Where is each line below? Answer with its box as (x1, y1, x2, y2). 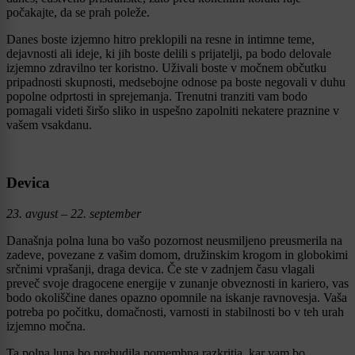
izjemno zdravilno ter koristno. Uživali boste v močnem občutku (6, 61, 326, 75)
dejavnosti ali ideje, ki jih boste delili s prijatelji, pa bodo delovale (6, 47, 331, 61)
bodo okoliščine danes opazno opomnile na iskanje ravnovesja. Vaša (6, 290, 347, 304)
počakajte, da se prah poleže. (6, 6, 150, 20)
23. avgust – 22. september (6, 206, 141, 220)
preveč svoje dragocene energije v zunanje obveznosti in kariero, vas (6, 276, 349, 290)
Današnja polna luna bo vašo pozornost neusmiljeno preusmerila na (6, 233, 342, 247)
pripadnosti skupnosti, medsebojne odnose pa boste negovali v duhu (6, 75, 345, 90)
